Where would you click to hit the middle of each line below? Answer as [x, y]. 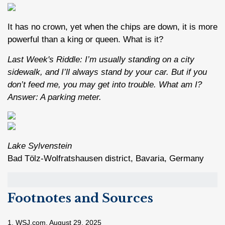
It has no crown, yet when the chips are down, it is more [113, 27]
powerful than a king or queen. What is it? [85, 39]
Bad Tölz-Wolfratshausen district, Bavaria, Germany [106, 158]
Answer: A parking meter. [54, 97]
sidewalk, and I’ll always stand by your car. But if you [107, 72]
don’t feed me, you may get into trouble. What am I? [105, 85]
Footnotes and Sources [80, 198]
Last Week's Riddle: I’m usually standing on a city [101, 60]
